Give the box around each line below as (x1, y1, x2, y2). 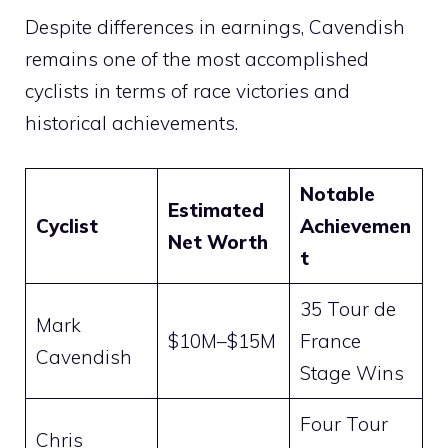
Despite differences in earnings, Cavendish (25, 15, 405, 40)
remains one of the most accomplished (25, 47, 369, 72)
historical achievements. (25, 111, 238, 136)
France (299, 328, 361, 353)
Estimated (167, 197, 264, 222)
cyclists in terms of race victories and (25, 79, 350, 104)
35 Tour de (299, 296, 396, 321)
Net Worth (167, 229, 268, 254)
